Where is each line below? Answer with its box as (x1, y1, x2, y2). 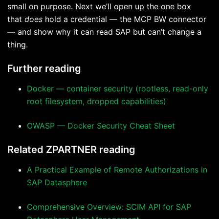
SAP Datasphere (27, 177, 87, 188)
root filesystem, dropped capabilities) (27, 96, 166, 107)
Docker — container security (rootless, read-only (27, 84, 208, 94)
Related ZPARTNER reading (7, 144, 135, 156)
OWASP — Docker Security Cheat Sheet (27, 121, 175, 131)
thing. (7, 40, 30, 50)
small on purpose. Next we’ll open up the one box (7, 1, 191, 12)
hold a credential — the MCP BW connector (43, 14, 206, 24)
